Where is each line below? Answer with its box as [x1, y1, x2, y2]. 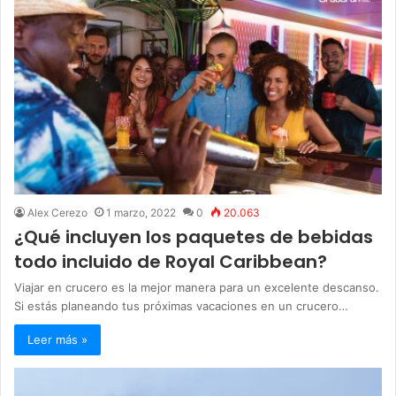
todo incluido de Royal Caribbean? [14, 248, 327, 274]
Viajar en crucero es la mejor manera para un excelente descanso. [14, 279, 379, 294]
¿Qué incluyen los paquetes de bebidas [14, 224, 373, 249]
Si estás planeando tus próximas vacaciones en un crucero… [14, 298, 348, 313]
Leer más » [27, 331, 88, 346]
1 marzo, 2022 [106, 205, 176, 219]
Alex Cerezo [27, 205, 88, 219]
